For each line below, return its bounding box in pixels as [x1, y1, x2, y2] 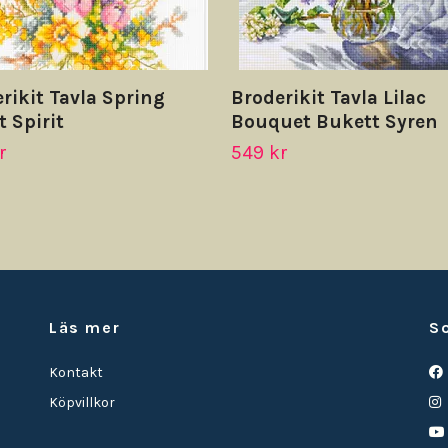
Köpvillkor [49, 394, 115, 412]
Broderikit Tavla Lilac [231, 86, 426, 110]
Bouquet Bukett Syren [231, 110, 438, 134]
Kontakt [49, 364, 103, 382]
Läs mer [49, 318, 121, 338]
